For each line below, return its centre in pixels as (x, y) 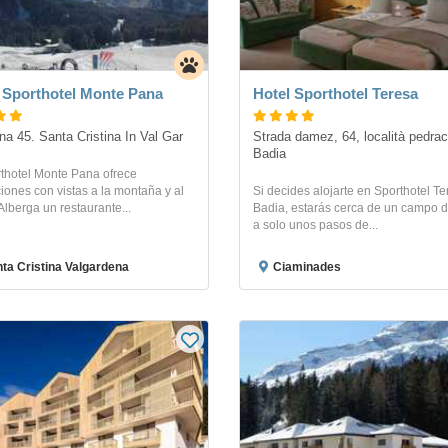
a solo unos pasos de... (315, 225)
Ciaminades (307, 267)
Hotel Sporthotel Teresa (335, 93)
